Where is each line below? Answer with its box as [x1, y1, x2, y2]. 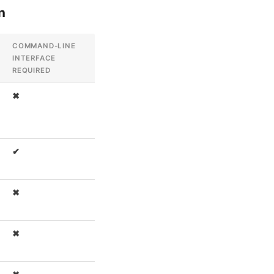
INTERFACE [12, 53, 56, 62]
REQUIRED [12, 65, 51, 75]
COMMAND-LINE [12, 41, 76, 50]
